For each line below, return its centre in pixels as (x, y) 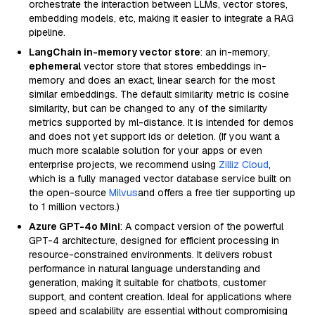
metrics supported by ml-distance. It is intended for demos (161, 122)
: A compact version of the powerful (202, 226)
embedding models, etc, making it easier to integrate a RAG (161, 18)
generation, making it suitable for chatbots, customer (148, 283)
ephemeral (55, 66)
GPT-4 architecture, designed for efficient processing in (154, 240)
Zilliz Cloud (244, 165)
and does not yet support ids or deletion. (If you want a (154, 136)
